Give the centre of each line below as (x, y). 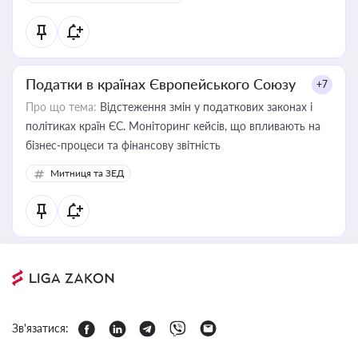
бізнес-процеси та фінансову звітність (123, 145)
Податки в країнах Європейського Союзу (161, 84)
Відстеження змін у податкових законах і (205, 107)
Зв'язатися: (40, 328)
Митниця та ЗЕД (87, 173)
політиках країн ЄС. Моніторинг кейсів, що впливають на (173, 126)
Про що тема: (61, 107)
